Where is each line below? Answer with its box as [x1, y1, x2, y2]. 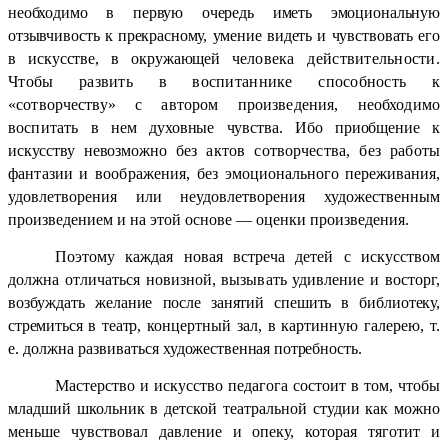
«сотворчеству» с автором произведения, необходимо [8, 95, 440, 113]
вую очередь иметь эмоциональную [156, 3, 440, 21]
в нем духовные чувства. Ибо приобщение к [90, 118, 440, 136]
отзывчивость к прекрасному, [8, 26, 213, 44]
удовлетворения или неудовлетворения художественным [8, 187, 440, 205]
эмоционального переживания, [224, 164, 441, 182]
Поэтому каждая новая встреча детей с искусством [55, 247, 440, 265]
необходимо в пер [8, 3, 157, 21]
